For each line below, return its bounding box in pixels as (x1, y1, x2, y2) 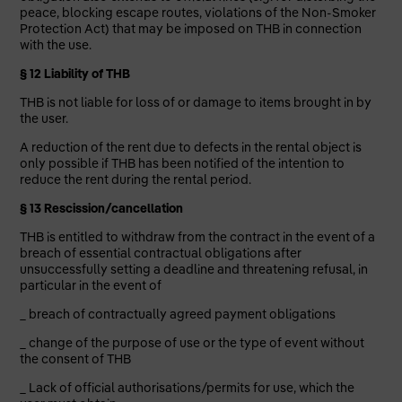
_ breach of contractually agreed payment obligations (20, 306, 336, 322)
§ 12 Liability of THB (20, 66, 131, 82)
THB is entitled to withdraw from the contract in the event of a (20, 229, 376, 245)
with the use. (20, 37, 92, 53)
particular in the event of (20, 277, 162, 293)
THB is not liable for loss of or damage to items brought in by (20, 94, 372, 110)
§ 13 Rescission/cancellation (20, 200, 184, 216)
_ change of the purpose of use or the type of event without (20, 335, 365, 351)
